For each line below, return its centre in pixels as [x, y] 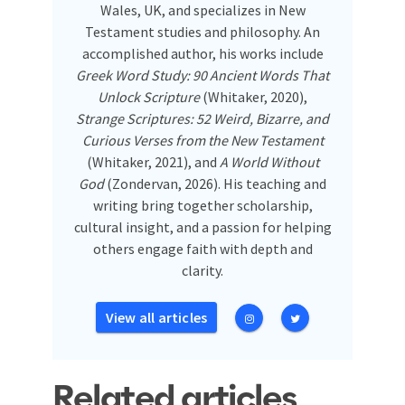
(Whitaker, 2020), [254, 97]
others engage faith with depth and [202, 249]
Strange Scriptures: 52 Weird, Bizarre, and [202, 119]
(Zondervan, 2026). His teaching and [215, 184]
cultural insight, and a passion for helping [202, 227]
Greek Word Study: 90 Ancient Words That [202, 75]
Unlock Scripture [149, 97]
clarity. [202, 271]
